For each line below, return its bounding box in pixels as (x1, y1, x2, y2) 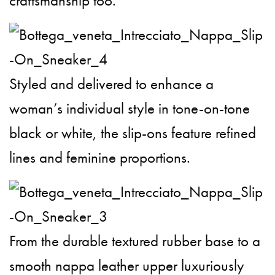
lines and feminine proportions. (9, 147, 191, 168)
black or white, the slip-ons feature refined (9, 123, 257, 144)
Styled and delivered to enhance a (9, 74, 214, 95)
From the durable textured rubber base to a (9, 231, 261, 252)
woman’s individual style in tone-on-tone (9, 98, 250, 119)
